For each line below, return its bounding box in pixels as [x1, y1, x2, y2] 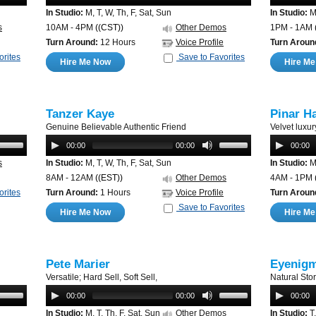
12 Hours [98, 37, 135, 47]
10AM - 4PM [46, 23, 93, 32]
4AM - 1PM [270, 173, 312, 183]
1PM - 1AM [270, 23, 312, 32]
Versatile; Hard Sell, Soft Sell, [46, 272, 157, 282]
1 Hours [98, 188, 130, 197]
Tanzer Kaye [46, 107, 114, 121]
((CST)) [95, 23, 123, 32]
